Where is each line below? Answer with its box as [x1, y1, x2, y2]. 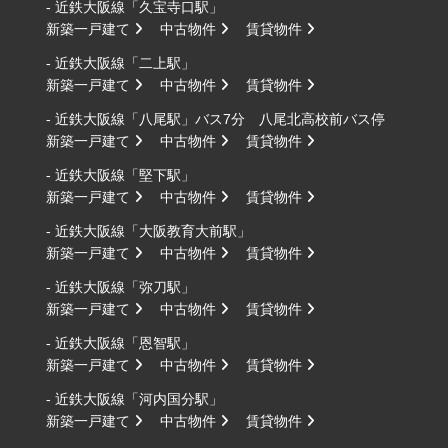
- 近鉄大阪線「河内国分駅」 [46, 390, 223, 407]
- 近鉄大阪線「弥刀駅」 [46, 278, 195, 295]
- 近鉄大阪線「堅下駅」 [46, 166, 195, 183]
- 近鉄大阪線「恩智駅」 [46, 334, 195, 351]
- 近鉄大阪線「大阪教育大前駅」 [46, 222, 251, 239]
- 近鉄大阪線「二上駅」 [46, 54, 195, 71]
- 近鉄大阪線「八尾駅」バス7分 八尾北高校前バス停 [46, 110, 385, 127]
